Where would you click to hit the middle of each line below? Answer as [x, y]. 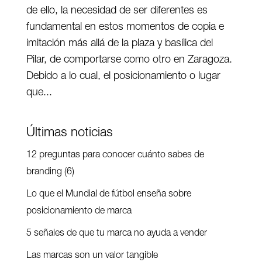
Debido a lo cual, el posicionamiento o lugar [123, 76]
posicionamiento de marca [79, 211]
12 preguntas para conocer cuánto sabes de [115, 155]
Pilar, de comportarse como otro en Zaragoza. [129, 60]
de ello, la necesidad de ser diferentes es [117, 11]
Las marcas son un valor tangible [92, 256]
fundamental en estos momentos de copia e [125, 27]
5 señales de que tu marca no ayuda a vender [116, 234]
